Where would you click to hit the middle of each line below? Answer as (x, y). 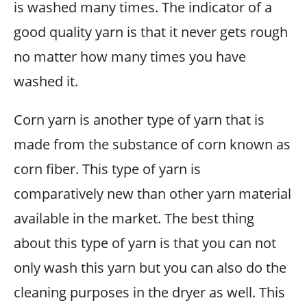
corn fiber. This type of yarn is (107, 169)
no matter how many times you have (130, 56)
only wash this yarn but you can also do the (150, 267)
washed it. (46, 81)
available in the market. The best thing (134, 218)
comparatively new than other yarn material (152, 193)
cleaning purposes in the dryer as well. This (149, 292)
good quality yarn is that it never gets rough (151, 32)
